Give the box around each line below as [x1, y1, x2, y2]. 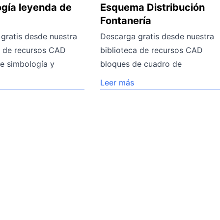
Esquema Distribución [100, 1, 205, 13]
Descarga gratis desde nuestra [100, 31, 215, 41]
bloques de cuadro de [100, 58, 182, 69]
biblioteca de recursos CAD [100, 45, 203, 55]
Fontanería [100, 14, 152, 27]
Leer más [100, 77, 135, 87]
